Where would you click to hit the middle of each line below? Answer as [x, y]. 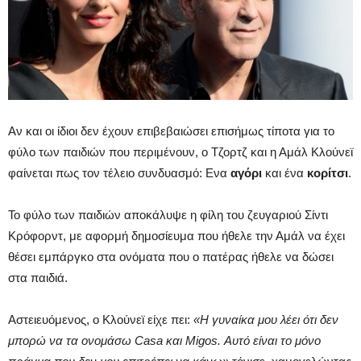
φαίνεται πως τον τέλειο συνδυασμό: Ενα [119, 172]
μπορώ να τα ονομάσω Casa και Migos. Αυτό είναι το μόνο [164, 340]
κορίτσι [328, 172]
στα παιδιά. [38, 277]
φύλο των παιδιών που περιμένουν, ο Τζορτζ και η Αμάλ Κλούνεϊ [180, 151]
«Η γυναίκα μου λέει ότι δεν [266, 319]
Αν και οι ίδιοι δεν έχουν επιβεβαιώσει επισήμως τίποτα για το [171, 131]
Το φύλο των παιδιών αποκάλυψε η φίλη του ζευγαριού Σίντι [168, 214]
